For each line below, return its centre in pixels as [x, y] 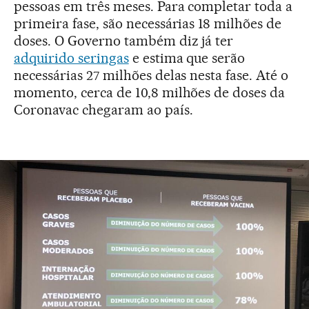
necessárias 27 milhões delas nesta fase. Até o [151, 75]
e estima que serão [187, 58]
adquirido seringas [71, 58]
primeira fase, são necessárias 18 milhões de [148, 23]
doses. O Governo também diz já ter [124, 40]
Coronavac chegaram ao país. [103, 109]
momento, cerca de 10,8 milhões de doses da [150, 92]
